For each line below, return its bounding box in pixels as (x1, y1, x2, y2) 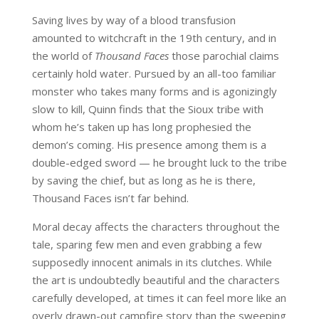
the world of (31, 48, 95, 63)
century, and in (202, 31, 276, 46)
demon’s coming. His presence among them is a (31, 137, 266, 152)
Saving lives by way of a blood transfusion (31, 13, 236, 28)
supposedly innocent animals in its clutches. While (31, 255, 272, 270)
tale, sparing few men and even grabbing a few (31, 237, 262, 252)
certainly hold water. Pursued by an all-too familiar (31, 66, 276, 81)
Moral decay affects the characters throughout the (31, 219, 280, 234)
